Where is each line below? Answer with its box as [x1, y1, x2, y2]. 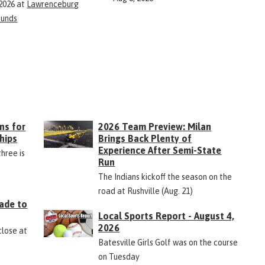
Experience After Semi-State [98, 145, 222, 156]
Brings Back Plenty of [98, 133, 192, 144]
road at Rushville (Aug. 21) [98, 186, 193, 196]
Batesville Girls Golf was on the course [98, 238, 238, 247]
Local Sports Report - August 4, [98, 211, 235, 221]
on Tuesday [98, 252, 140, 261]
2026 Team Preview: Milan [98, 121, 212, 132]
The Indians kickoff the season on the [98, 172, 232, 182]
